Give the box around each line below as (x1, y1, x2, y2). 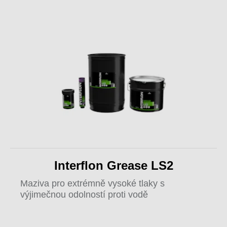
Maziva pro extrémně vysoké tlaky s (20, 178, 165, 188)
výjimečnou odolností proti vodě (20, 190, 148, 200)
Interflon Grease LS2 (54, 159, 173, 172)
